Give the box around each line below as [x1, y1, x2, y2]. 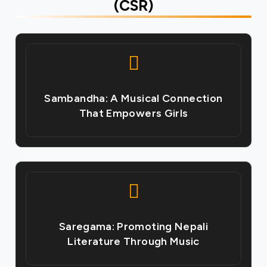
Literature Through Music [67, 234, 200, 248]
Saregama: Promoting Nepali [58, 219, 209, 233]
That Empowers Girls [79, 106, 188, 120]
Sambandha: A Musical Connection [44, 91, 223, 105]
